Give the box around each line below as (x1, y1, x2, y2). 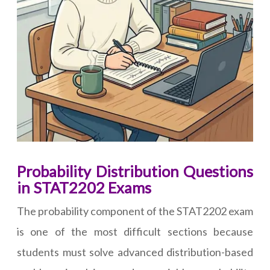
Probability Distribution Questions (17, 162, 253, 181)
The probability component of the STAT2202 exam (17, 204, 253, 218)
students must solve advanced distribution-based (17, 245, 253, 259)
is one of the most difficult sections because (17, 225, 253, 239)
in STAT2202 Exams (17, 178, 151, 197)
